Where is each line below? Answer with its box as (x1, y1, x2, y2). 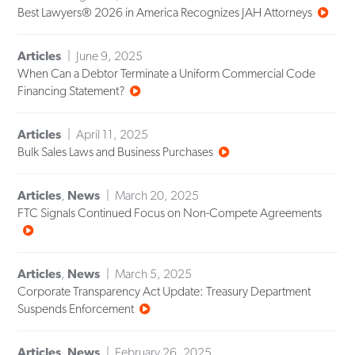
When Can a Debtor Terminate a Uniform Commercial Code (17, 66, 316, 82)
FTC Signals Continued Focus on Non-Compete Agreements (17, 205, 323, 221)
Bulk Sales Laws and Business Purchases (17, 144, 214, 160)
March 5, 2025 (115, 266, 193, 282)
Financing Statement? (17, 83, 125, 99)
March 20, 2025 (115, 188, 200, 204)
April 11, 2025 (76, 127, 149, 143)
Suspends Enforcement (17, 301, 135, 317)
